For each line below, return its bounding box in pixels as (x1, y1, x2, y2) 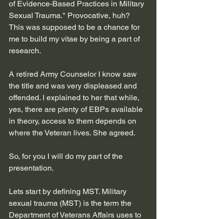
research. (9, 45, 41, 55)
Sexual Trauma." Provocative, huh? (9, 10, 132, 20)
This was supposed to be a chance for (9, 22, 142, 32)
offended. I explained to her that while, (9, 92, 141, 102)
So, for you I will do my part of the (9, 151, 125, 161)
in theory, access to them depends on (9, 116, 138, 126)
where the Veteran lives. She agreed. (9, 128, 135, 137)
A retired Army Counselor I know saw (9, 69, 139, 79)
